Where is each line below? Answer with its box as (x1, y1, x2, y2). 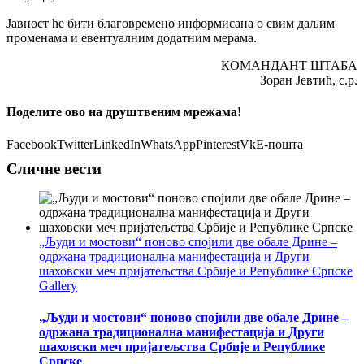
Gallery (39, 278, 77, 292)
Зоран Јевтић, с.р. (260, 72, 357, 87)
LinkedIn (93, 136, 141, 151)
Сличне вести (6, 159, 102, 177)
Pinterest (196, 136, 240, 151)
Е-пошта (256, 136, 303, 151)
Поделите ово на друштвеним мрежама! (6, 105, 241, 119)
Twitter (57, 136, 93, 151)
